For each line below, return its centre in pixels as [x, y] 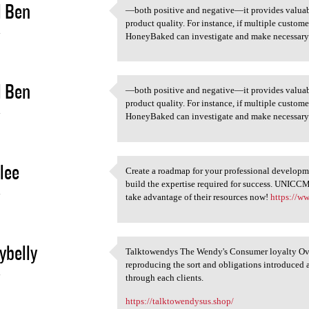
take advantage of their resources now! [198, 197]
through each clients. [165, 277]
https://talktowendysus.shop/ [180, 301]
